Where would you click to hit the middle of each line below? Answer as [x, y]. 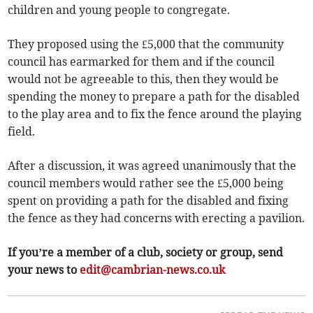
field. [22, 132]
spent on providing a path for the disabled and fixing [148, 201]
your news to [44, 270]
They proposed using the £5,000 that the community [146, 44]
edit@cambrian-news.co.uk [153, 270]
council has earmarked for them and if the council [141, 62]
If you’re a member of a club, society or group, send [146, 253]
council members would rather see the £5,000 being [146, 183]
